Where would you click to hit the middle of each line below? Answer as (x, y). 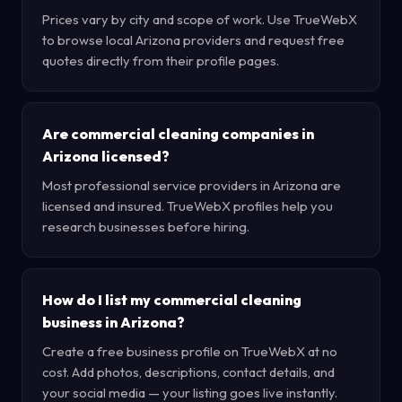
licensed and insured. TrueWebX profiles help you (188, 206)
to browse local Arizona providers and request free (193, 40)
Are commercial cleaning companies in (178, 134)
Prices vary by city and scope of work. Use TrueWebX (200, 19)
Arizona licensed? (106, 156)
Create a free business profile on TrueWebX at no (190, 351)
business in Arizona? (114, 322)
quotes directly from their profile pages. (161, 61)
